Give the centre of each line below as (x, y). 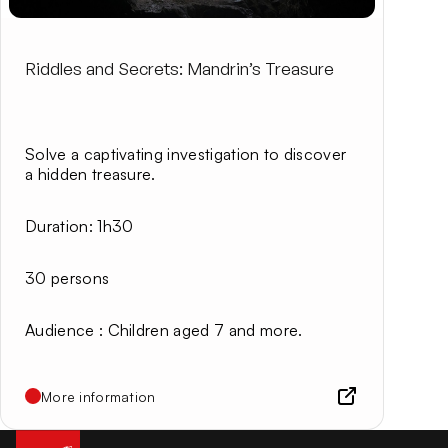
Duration (57, 225)
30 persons (67, 277)
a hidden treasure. (90, 173)
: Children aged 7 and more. (198, 329)
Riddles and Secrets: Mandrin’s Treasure (179, 68)
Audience (60, 329)
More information (98, 396)
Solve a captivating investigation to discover (186, 153)
